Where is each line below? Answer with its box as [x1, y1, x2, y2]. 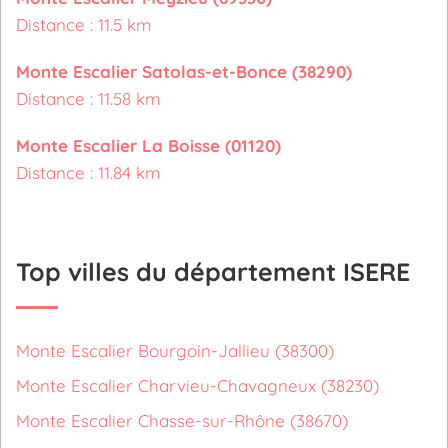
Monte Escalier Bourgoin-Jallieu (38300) [16, 340, 334, 361]
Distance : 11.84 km [16, 162, 161, 183]
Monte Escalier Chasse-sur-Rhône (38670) [16, 410, 348, 431]
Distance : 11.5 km [16, 14, 152, 35]
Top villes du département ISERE [16, 256, 410, 287]
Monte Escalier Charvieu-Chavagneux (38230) [16, 375, 379, 396]
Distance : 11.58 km [16, 88, 161, 109]
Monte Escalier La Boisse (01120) [16, 135, 281, 156]
